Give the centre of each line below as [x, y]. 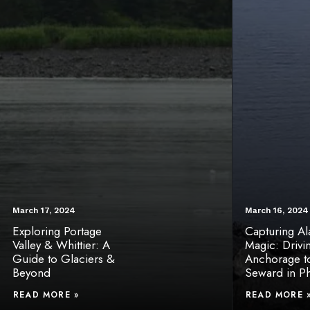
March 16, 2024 [277, 210]
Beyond [31, 273]
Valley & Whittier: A [61, 245]
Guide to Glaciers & [64, 259]
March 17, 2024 [44, 210]
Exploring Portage [57, 231]
